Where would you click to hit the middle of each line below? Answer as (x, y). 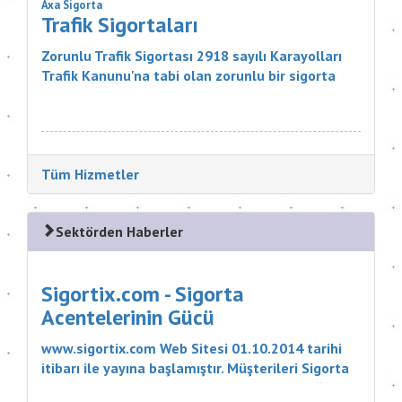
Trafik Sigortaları (120, 25)
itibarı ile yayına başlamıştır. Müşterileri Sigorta (195, 368)
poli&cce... (74, 115)
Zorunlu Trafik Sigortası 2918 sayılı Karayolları (192, 56)
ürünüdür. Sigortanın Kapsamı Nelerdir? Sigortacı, (201, 96)
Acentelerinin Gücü (128, 318)
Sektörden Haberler (119, 232)
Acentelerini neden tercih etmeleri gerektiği (184, 388)
